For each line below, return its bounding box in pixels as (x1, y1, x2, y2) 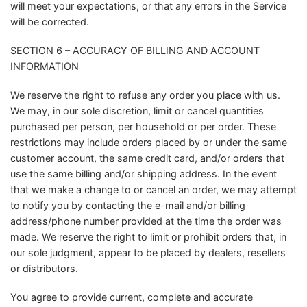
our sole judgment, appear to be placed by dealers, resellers (10, 246, 286, 258)
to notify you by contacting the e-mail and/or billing (10, 199, 245, 211)
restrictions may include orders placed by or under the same (10, 136, 287, 148)
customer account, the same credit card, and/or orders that (10, 151, 284, 164)
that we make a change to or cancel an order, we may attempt (10, 183, 297, 195)
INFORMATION (10, 60, 79, 73)
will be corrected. (10, 16, 89, 28)
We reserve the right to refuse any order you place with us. (10, 88, 280, 101)
